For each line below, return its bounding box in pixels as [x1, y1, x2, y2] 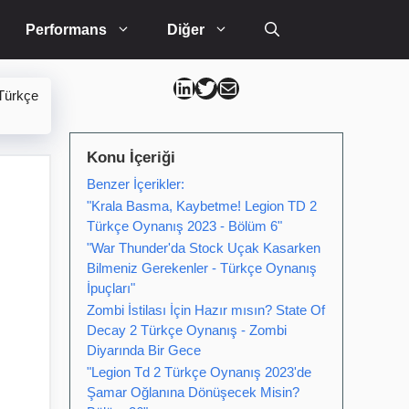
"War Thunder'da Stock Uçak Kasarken [87, 240, 320, 256]
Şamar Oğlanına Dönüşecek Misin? [87, 384, 299, 400]
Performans [26, 22, 107, 37]
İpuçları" [87, 280, 135, 296]
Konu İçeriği [87, 149, 175, 166]
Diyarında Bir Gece [87, 342, 201, 358]
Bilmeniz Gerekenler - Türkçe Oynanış [87, 260, 317, 276]
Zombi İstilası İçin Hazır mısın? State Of [87, 302, 325, 318]
